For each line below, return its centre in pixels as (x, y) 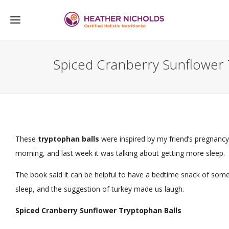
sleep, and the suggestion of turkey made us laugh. (100, 189)
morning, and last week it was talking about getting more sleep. (120, 153)
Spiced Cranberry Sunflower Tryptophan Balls (98, 211)
